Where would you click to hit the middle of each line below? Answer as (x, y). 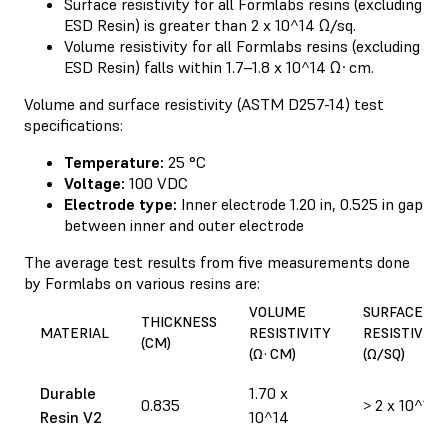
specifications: (73, 124)
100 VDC (156, 182)
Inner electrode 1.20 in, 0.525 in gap (300, 203)
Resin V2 (71, 416)
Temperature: (114, 161)
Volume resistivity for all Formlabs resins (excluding (242, 45)
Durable (68, 392)
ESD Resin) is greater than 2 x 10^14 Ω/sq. (210, 24)
